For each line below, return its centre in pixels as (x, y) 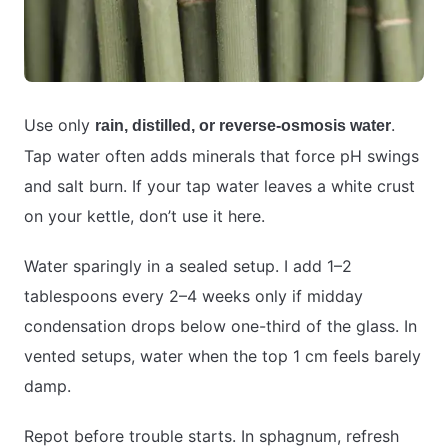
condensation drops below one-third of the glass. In (220, 326)
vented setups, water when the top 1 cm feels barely (222, 356)
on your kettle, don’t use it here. (144, 216)
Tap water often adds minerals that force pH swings (221, 156)
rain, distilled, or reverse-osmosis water (243, 126)
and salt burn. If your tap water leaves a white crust (219, 186)
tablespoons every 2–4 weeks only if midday (193, 296)
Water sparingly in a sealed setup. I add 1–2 (188, 266)
